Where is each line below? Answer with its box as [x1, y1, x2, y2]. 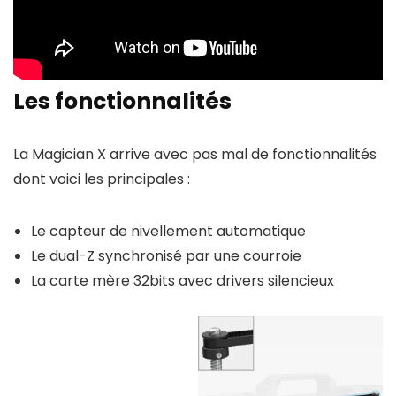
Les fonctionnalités [13, 85, 232, 117]
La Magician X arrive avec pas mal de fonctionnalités [13, 143, 377, 164]
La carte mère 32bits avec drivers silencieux [31, 270, 334, 291]
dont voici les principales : [13, 168, 190, 189]
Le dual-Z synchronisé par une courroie [31, 245, 301, 266]
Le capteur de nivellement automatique [31, 220, 306, 241]
